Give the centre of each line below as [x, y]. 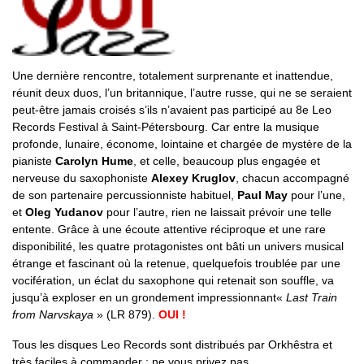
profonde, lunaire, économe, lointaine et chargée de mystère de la [182, 144]
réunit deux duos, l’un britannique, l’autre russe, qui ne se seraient [182, 93]
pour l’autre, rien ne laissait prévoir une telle [217, 212]
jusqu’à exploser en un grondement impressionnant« [149, 298]
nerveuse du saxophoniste [82, 178]
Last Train [312, 298]
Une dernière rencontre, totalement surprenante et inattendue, [173, 76]
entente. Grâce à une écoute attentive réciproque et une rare [169, 230]
